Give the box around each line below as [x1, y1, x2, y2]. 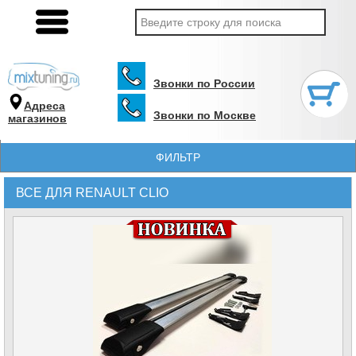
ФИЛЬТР [156, 151, 200, 164]
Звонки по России [153, 77, 255, 90]
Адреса [24, 99, 65, 112]
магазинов [8, 111, 67, 125]
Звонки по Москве [153, 109, 256, 122]
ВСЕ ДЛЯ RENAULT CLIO [16, 186, 168, 199]
